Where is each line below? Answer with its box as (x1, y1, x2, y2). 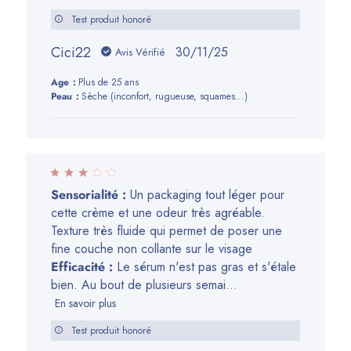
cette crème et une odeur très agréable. (51, 203, 266, 222)
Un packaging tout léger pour (126, 185, 285, 204)
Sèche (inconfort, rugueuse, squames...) (81, 89, 248, 103)
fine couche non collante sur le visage (51, 239, 253, 258)
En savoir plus (55, 295, 117, 311)
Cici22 (51, 42, 92, 63)
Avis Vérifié (115, 45, 166, 60)
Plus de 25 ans (78, 74, 139, 89)
